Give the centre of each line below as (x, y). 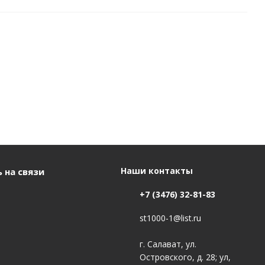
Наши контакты (156, 171)
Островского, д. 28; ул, (185, 257)
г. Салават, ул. (168, 244)
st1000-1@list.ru (170, 218)
